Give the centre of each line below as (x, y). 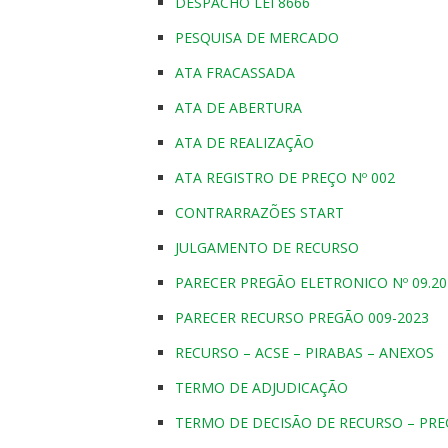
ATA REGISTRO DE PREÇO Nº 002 (285, 177)
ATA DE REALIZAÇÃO (244, 142)
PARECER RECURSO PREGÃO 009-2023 (302, 317)
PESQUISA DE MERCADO (257, 37)
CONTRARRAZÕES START (259, 212)
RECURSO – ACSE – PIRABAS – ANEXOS (304, 352)
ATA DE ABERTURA (238, 107)
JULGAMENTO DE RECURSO (267, 247)
